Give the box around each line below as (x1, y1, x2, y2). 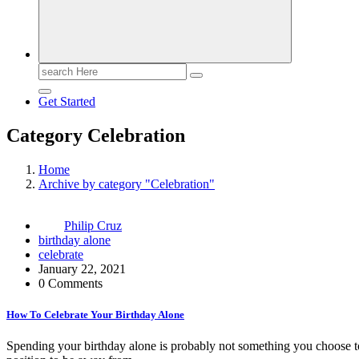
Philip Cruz (64, 218, 122, 232)
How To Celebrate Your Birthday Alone (6, 308, 184, 321)
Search (38, 63, 72, 76)
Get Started (38, 95, 95, 108)
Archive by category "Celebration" (38, 176, 215, 191)
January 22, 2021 (38, 261, 126, 276)
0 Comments (38, 276, 103, 290)
